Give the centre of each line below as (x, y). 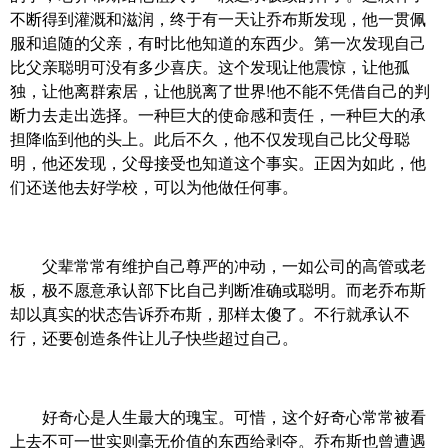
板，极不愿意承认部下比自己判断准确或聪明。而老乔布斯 (218, 290)
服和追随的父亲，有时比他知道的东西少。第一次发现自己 (218, 43)
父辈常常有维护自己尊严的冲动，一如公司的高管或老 (218, 266)
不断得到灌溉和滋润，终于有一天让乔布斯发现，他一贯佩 (218, 19)
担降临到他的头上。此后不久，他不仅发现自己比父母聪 (210, 139)
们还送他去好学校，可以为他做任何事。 (154, 187)
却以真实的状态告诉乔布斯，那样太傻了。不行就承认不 (210, 314)
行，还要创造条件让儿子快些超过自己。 (154, 338)
